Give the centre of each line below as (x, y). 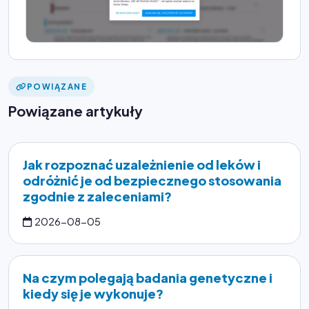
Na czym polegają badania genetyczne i (148, 278)
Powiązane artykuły (76, 111)
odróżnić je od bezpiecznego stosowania (152, 181)
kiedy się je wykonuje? (93, 294)
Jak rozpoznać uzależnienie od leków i (142, 165)
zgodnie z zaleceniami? (97, 197)
